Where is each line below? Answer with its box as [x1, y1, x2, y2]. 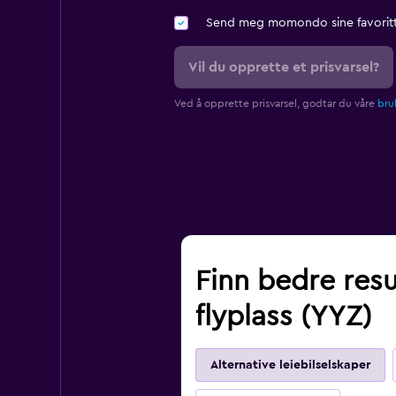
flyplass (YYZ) [194, 302, 372, 331]
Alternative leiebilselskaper [209, 359, 370, 372]
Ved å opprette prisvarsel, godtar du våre [173, 98, 377, 110]
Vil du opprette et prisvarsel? [187, 60, 379, 75]
